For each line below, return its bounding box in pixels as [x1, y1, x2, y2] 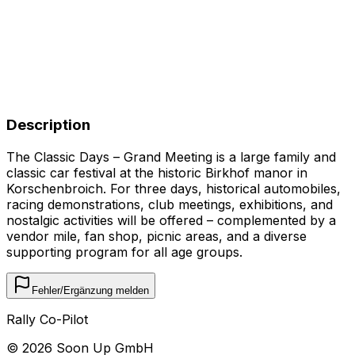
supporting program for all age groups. [6, 243, 242, 260]
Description [6, 116, 90, 135]
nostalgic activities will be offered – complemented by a [6, 212, 336, 228]
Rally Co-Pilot [6, 311, 88, 327]
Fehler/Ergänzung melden [32, 284, 149, 296]
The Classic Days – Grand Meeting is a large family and [6, 148, 336, 165]
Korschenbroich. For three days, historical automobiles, [6, 180, 341, 197]
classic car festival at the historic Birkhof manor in [6, 164, 307, 181]
